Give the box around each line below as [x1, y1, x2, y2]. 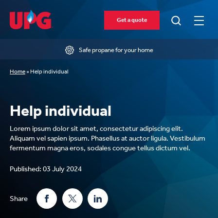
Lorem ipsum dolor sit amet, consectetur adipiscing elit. [10, 124, 183, 133]
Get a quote [117, 16, 147, 23]
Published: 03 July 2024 [10, 164, 82, 173]
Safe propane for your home [78, 46, 153, 54]
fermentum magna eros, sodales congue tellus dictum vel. [10, 144, 190, 152]
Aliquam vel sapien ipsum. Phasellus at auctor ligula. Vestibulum [10, 134, 205, 143]
